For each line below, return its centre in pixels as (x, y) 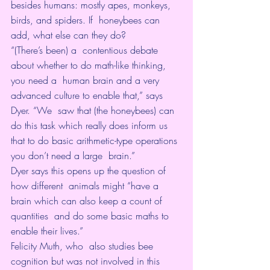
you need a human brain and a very (86, 80)
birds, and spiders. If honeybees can (87, 20)
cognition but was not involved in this (87, 261)
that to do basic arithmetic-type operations (96, 140)
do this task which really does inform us (92, 125)
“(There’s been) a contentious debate (86, 50)
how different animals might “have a (86, 185)
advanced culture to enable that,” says (88, 95)
